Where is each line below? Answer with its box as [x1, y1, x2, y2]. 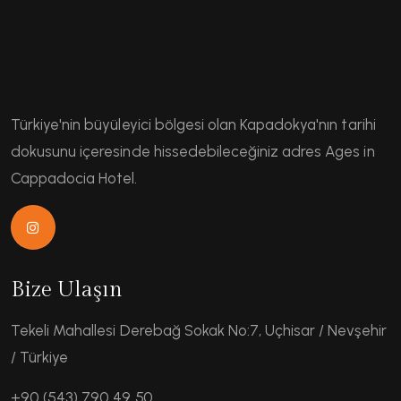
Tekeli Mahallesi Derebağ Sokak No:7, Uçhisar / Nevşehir [11, 321, 387, 340]
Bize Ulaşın [11, 277, 124, 303]
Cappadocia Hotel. [11, 169, 138, 188]
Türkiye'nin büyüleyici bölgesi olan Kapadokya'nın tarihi [11, 115, 376, 134]
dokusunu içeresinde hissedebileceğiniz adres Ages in [11, 142, 375, 161]
